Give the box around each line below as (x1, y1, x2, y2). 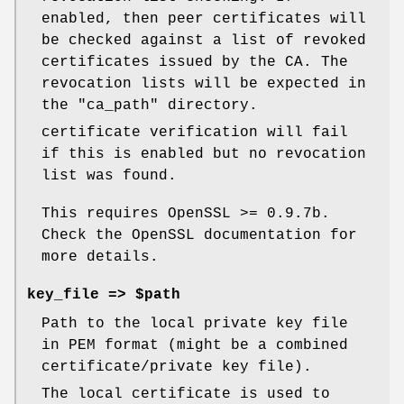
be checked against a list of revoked (41, 32, 366, 50)
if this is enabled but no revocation (41, 146, 366, 163)
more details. (41, 249, 159, 266)
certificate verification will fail (41, 124, 348, 142)
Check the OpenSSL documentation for (41, 227, 357, 244)
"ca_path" (78, 97, 159, 115)
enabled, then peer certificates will (41, 11, 366, 28)
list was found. (41, 168, 177, 185)
